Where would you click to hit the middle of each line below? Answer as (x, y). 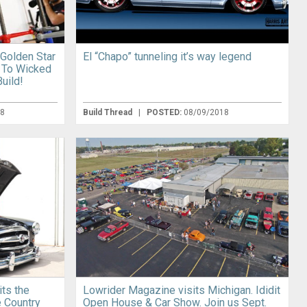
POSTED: (165, 112)
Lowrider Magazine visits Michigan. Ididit (181, 291)
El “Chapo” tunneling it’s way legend (167, 56)
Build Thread (108, 112)
